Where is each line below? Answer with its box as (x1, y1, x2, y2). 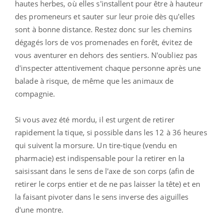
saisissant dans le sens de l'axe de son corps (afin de (15, 166, 195, 176)
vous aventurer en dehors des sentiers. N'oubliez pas (15, 50, 198, 60)
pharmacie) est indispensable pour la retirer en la (15, 153, 185, 163)
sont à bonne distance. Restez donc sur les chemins (15, 24, 192, 34)
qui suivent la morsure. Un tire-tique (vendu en (15, 140, 177, 150)
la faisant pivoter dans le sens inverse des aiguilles (15, 191, 189, 202)
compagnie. (15, 88, 55, 99)
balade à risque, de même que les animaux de (15, 75, 174, 86)
